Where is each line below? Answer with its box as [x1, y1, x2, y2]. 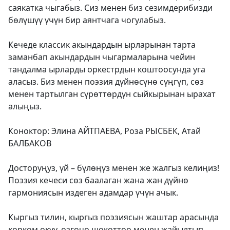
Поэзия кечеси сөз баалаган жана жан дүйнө [8, 175, 188, 186]
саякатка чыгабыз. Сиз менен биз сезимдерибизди [8, 2, 213, 13]
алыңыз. [8, 101, 42, 112]
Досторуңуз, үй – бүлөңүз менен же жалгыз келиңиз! [8, 162, 219, 174]
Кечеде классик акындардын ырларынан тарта [8, 39, 196, 50]
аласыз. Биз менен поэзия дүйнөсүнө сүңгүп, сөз [8, 76, 204, 87]
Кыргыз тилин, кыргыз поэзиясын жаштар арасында [8, 212, 219, 223]
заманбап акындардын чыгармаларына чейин [8, 51, 195, 63]
